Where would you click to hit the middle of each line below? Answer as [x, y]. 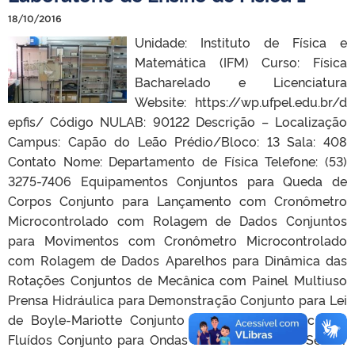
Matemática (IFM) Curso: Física [241, 61]
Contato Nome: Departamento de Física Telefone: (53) [177, 160]
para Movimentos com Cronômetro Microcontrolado [177, 240]
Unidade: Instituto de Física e [241, 42]
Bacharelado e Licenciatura [241, 81]
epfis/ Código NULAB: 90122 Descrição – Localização [177, 121]
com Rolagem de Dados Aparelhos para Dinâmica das [177, 260]
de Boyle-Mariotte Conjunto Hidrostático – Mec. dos [177, 319]
